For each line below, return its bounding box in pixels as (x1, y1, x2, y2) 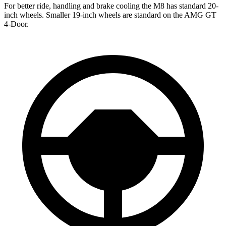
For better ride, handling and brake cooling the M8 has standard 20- (4, 1, 218, 10)
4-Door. (4, 19, 29, 28)
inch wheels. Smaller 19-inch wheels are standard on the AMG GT (4, 10, 216, 19)
